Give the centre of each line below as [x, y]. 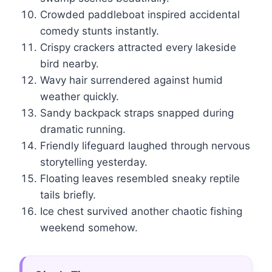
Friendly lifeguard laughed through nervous [145, 146]
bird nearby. [70, 64]
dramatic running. [83, 130]
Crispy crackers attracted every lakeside [138, 48]
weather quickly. [80, 97]
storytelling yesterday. [94, 162]
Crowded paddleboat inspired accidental [140, 15]
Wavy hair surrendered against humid [131, 80]
